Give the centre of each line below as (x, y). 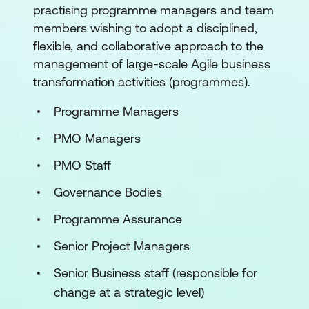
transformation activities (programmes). (142, 81)
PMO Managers (97, 138)
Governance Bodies (108, 192)
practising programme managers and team (153, 10)
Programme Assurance (118, 219)
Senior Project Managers (122, 246)
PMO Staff (82, 165)
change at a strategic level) (129, 292)
